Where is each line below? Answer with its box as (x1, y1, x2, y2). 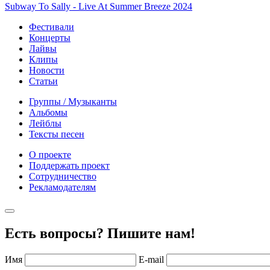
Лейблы (29, 118, 61, 128)
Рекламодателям (29, 181, 96, 192)
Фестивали (29, 21, 74, 32)
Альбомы (29, 107, 67, 118)
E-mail (139, 254, 164, 265)
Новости (29, 64, 64, 75)
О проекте (29, 149, 71, 160)
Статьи (29, 75, 58, 86)
